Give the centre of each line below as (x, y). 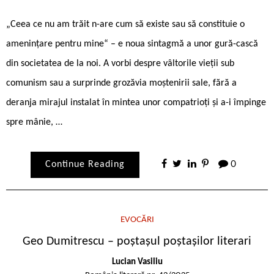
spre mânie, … (34, 122)
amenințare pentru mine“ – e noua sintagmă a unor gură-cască (132, 44)
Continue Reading (85, 164)
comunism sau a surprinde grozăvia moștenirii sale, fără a (121, 83)
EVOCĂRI (137, 220)
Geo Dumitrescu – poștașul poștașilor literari (137, 241)
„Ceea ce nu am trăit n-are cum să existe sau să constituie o (125, 24)
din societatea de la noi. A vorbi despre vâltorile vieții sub (120, 63)
